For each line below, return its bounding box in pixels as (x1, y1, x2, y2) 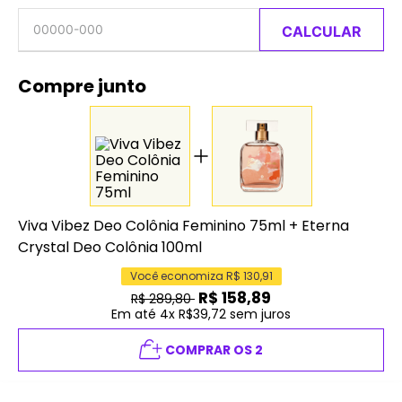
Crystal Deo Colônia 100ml (18, 236, 202, 258)
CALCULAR (282, 22, 362, 40)
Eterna (301, 214, 349, 236)
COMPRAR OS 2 (165, 340, 263, 359)
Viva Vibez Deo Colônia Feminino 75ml (18, 214, 285, 236)
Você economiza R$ (129, 267, 243, 284)
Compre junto (18, 73, 146, 99)
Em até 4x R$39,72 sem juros (111, 304, 291, 323)
